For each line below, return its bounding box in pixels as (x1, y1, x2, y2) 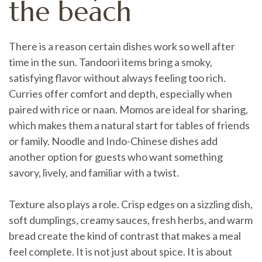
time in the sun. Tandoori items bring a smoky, (9, 56, 212, 68)
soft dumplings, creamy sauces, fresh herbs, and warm (9, 213, 253, 226)
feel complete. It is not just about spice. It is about (9, 245, 232, 258)
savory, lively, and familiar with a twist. (9, 166, 179, 179)
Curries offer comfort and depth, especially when (9, 87, 232, 100)
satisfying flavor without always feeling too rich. (9, 71, 226, 84)
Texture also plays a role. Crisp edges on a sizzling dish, (9, 198, 253, 211)
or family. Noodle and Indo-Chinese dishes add (9, 135, 218, 147)
